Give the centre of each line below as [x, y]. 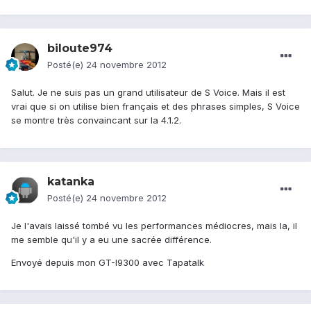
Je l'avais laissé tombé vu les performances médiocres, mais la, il [154, 226]
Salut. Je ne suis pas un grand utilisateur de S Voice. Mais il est [148, 93]
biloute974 [80, 49]
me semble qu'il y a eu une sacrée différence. [111, 240]
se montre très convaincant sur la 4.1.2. [96, 120]
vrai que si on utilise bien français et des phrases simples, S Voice [155, 107]
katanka [71, 182]
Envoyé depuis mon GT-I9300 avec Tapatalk [108, 263]
